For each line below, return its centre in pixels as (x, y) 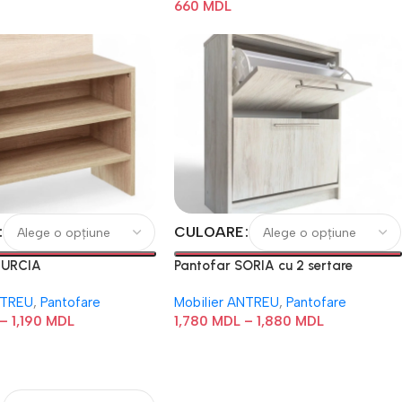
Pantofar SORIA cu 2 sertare (264, 266)
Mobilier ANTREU (227, 302)
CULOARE (209, 232)
